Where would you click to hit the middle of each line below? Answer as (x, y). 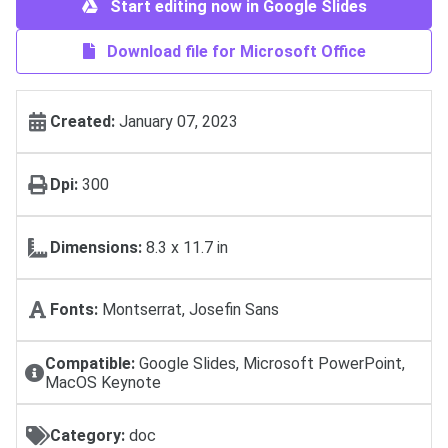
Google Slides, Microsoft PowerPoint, (269, 363)
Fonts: (74, 310)
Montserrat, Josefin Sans (188, 310)
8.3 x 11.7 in (185, 247)
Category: (87, 435)
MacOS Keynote (102, 382)
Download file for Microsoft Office (234, 52)
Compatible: (89, 363)
